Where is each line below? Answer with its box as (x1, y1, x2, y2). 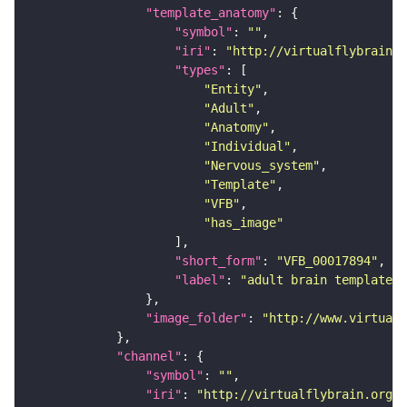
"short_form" (174, 253, 262, 269)
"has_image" (203, 215, 283, 231)
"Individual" (203, 139, 291, 154)
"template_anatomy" (145, 5, 276, 21)
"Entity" (203, 82, 262, 97)
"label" (174, 273, 225, 288)
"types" (174, 63, 225, 78)
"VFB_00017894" (276, 253, 378, 269)
